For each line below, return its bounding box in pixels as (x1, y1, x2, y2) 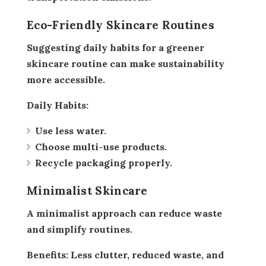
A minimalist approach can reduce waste (27, 207, 34, 219)
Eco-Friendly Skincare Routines (27, 17, 214, 32)
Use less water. (35, 124, 106, 137)
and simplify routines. (27, 223, 132, 235)
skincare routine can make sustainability (27, 57, 224, 69)
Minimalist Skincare (27, 183, 148, 198)
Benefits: (33, 248, 68, 261)
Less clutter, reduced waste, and (68, 248, 224, 261)
